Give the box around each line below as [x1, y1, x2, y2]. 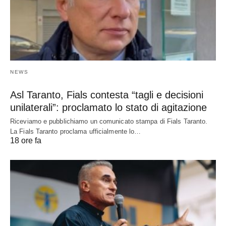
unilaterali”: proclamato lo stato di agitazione [10, 101, 207, 113]
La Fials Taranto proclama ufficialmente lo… [10, 127, 141, 135]
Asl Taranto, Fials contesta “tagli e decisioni [10, 89, 203, 100]
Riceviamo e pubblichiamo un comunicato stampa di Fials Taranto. [10, 117, 208, 125]
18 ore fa [10, 136, 41, 145]
